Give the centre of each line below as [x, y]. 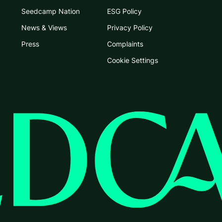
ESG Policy [124, 11]
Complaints [125, 44]
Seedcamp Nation [51, 11]
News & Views [44, 27]
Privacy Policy [130, 27]
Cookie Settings [132, 60]
